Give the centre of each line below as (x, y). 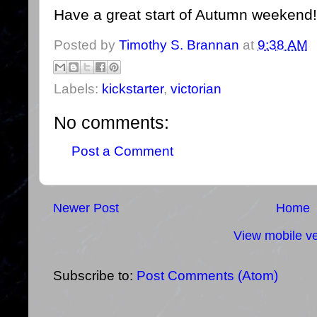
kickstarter (133, 89)
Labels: (78, 89)
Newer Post (86, 208)
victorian (196, 89)
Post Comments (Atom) (207, 276)
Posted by (86, 45)
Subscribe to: (95, 276)
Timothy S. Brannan (179, 45)
